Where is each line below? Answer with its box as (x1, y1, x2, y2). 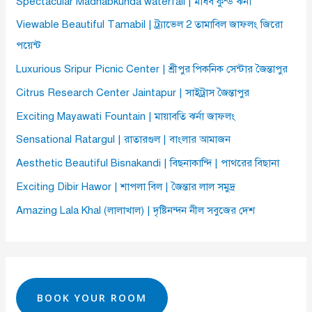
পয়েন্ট (16, 39, 42, 52)
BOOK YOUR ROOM (37, 291, 148, 305)
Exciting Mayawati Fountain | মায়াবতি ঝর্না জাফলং (16, 109, 236, 123)
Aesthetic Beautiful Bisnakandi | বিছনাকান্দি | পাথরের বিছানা (16, 157, 280, 170)
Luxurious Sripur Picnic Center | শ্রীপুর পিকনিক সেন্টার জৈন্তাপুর (16, 63, 288, 76)
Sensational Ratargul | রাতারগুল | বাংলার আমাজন (16, 133, 231, 146)
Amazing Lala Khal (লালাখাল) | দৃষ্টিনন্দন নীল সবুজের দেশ (16, 203, 256, 217)
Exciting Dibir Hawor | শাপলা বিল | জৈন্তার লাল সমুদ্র (16, 180, 236, 193)
